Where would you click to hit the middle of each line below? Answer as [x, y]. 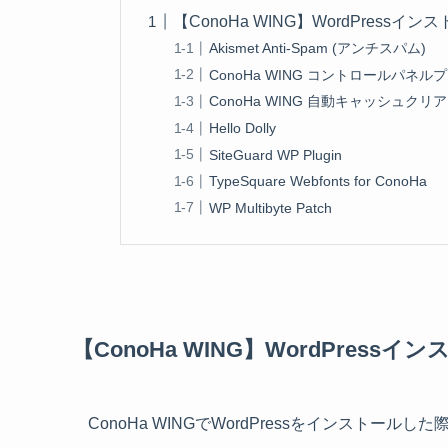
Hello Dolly [243, 128]
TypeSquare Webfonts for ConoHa [318, 181]
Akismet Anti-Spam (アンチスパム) [318, 48]
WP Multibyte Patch [271, 207]
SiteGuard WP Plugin [276, 154]
